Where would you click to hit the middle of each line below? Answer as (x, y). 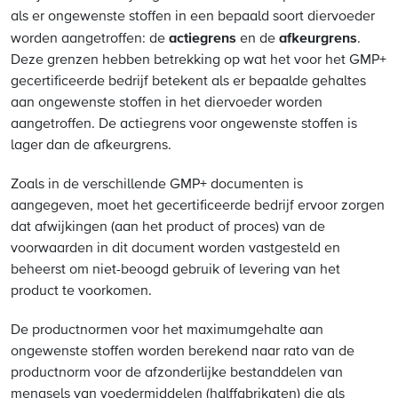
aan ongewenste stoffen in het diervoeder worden (167, 103)
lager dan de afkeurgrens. (91, 146)
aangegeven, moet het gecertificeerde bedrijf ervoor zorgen (198, 206)
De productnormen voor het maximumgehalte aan (167, 330)
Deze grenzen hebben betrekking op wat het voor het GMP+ (199, 60)
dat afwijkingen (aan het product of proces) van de (168, 227)
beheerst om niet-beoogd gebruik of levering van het (175, 270)
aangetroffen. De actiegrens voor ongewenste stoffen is (184, 124)
